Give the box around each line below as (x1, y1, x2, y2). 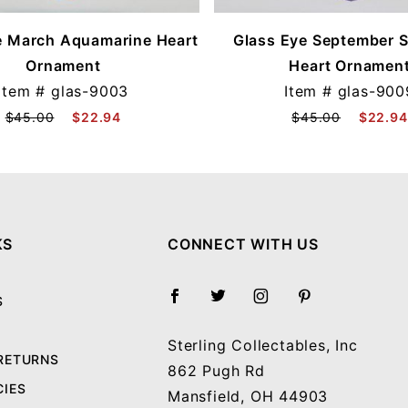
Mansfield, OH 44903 (168, 387, 329, 405)
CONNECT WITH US (168, 235, 320, 253)
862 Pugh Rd (168, 362, 265, 380)
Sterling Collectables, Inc (168, 336, 358, 354)
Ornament (25, 56, 101, 75)
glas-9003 (51, 81, 129, 100)
